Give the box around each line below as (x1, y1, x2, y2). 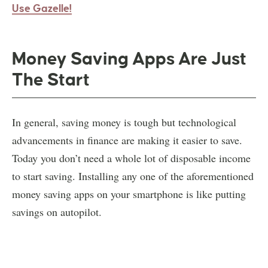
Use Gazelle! (12, 2, 72, 14)
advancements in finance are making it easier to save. (12, 132, 242, 147)
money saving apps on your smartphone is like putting (12, 186, 246, 201)
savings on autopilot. (12, 204, 102, 219)
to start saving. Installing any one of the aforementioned (12, 168, 254, 183)
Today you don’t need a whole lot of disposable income (12, 150, 251, 165)
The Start (12, 69, 90, 89)
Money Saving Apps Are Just (12, 48, 246, 68)
